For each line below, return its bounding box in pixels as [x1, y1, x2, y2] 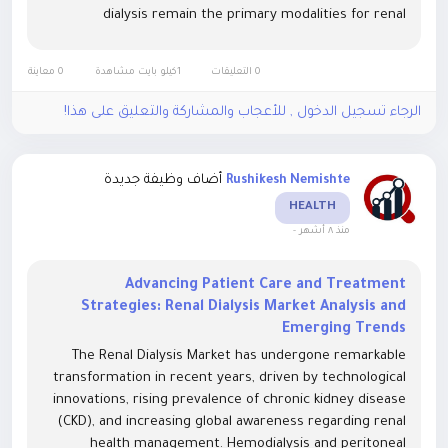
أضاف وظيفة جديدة [104, 173, 222, 189]
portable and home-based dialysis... [193, 52, 406, 68]
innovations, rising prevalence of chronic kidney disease [53, 393, 406, 409]
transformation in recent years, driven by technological [53, 371, 406, 387]
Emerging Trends [282, 322, 406, 339]
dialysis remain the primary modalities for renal [103, 8, 406, 24]
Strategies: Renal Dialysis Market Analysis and [81, 300, 406, 317]
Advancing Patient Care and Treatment [125, 278, 406, 295]
